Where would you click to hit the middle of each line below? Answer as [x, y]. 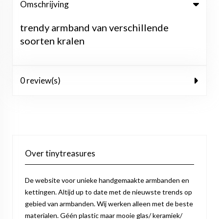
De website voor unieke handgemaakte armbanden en [107, 180]
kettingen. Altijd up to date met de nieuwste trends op [109, 192]
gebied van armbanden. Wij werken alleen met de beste [109, 204]
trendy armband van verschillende [94, 27]
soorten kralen [52, 41]
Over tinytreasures [60, 153]
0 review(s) [40, 80]
